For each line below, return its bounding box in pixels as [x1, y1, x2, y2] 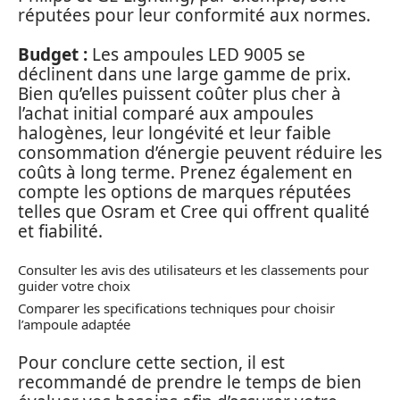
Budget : [18, 43, 87, 67]
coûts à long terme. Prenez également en [18, 161, 353, 185]
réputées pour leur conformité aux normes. [18, 3, 371, 27]
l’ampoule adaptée [18, 315, 130, 334]
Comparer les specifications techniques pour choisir [18, 299, 335, 318]
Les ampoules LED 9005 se [87, 43, 305, 67]
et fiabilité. [18, 220, 103, 244]
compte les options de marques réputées [18, 180, 351, 204]
